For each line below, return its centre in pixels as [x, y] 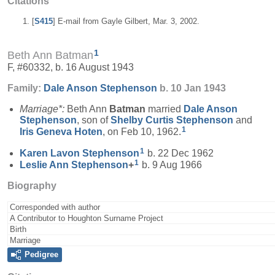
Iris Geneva [47, 132]
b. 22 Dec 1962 [179, 153]
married [165, 109]
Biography [32, 185]
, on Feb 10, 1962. [142, 132]
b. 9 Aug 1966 [171, 165]
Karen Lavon [51, 153]
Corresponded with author [55, 207]
